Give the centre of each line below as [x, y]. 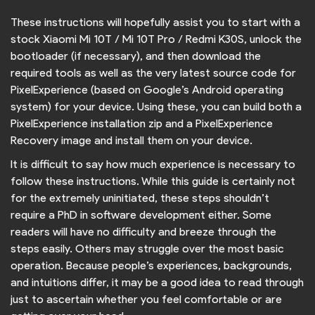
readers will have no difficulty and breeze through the [143, 232]
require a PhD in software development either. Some [141, 215]
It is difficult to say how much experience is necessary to [153, 165]
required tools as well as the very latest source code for [153, 73]
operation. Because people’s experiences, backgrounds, [151, 266]
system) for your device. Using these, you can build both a [156, 107]
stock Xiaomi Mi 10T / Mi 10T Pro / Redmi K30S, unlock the [156, 39]
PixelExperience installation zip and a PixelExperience [142, 124]
